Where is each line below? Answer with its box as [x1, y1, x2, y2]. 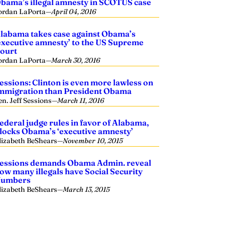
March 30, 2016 [51, 56, 100, 65]
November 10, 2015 [63, 136, 124, 145]
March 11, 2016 [57, 96, 104, 105]
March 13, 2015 [63, 185, 110, 194]
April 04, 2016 [51, 7, 96, 16]
